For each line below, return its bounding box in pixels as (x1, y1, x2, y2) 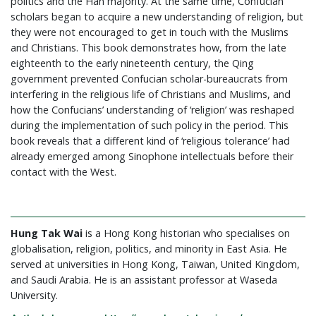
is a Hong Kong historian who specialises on (85, 226, 290, 240)
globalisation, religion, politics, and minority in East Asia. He (11, 241, 287, 255)
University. (11, 288, 61, 302)
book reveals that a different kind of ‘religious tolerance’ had (11, 133, 290, 147)
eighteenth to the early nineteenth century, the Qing (11, 56, 254, 70)
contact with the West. (11, 164, 116, 178)
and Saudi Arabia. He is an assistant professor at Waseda (11, 272, 277, 286)
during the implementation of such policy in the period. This (11, 118, 288, 132)
